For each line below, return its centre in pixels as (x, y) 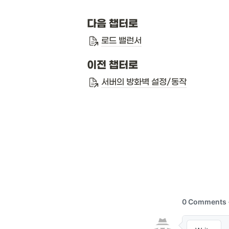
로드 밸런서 (121, 40)
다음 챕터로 (112, 24)
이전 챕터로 (112, 65)
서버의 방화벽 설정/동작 (144, 82)
